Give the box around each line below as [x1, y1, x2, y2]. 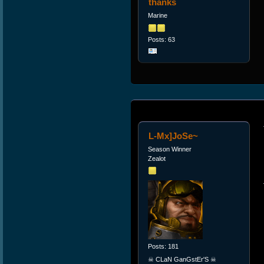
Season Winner [148, 145, 192, 153]
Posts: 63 [148, 35, 176, 43]
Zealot [148, 154, 166, 162]
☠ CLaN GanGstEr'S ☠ [148, 255, 217, 263]
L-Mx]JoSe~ [148, 130, 198, 141]
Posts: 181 [148, 243, 179, 250]
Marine [148, 12, 168, 19]
